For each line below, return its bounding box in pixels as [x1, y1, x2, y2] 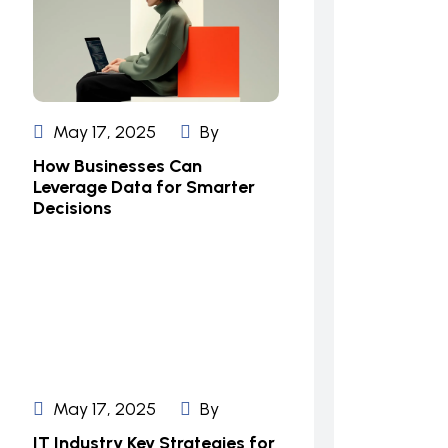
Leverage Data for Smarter [33, 176, 255, 198]
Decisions [33, 197, 112, 219]
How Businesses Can [33, 155, 202, 177]
